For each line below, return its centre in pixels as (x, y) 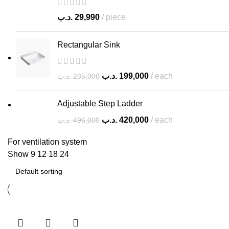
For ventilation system (47, 142)
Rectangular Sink (89, 45)
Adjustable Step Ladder (100, 104)
